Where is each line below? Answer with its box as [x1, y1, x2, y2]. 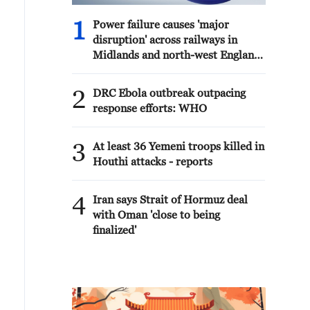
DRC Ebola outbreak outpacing [93, 86, 246, 99]
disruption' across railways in [93, 33, 237, 46]
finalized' [93, 224, 136, 236]
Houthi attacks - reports [93, 155, 212, 167]
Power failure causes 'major [93, 18, 229, 30]
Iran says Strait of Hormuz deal [93, 193, 248, 206]
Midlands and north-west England [93, 48, 260, 61]
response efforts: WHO [93, 102, 207, 114]
